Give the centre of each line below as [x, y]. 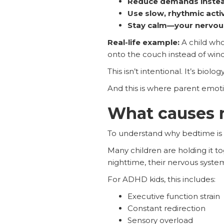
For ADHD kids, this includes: [161, 179]
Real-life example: [144, 42]
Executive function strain [173, 196]
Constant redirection [166, 208]
